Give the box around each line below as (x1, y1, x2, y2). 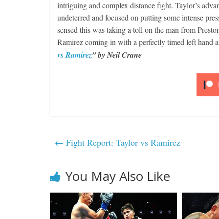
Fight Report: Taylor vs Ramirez (64, 136, 180, 148)
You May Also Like (66, 167, 170, 185)
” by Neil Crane (92, 49, 144, 60)
